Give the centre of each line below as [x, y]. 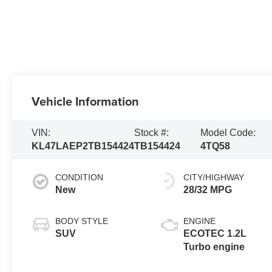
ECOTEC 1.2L [215, 233]
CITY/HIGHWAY [214, 177]
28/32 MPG [208, 189]
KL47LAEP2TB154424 [83, 146]
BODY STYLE [82, 221]
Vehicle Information [86, 101]
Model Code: [228, 132]
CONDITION [80, 177]
